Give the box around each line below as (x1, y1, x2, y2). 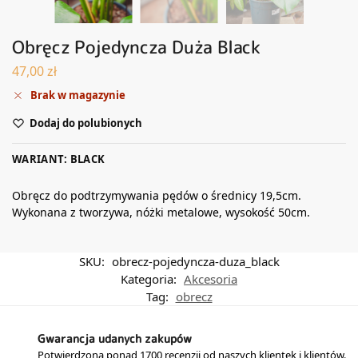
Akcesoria (184, 271, 237, 288)
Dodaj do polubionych (30, 116, 142, 131)
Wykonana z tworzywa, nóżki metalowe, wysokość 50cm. (12, 205, 310, 221)
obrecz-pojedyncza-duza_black (111, 253, 280, 270)
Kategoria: (121, 271, 180, 288)
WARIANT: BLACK (12, 152, 105, 167)
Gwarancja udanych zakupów (38, 331, 192, 347)
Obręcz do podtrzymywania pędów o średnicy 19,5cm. (12, 188, 301, 204)
